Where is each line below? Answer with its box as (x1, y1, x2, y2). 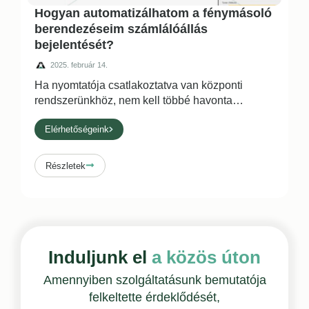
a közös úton (152, 247, 261, 268)
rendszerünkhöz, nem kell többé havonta (34, 94, 232, 107)
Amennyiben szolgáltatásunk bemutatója (43, 273, 266, 288)
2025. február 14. (50, 60, 108, 69)
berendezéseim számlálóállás (34, 22, 208, 37)
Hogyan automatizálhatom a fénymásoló (34, 6, 272, 21)
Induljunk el (48, 247, 152, 268)
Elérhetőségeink (45, 124, 109, 135)
